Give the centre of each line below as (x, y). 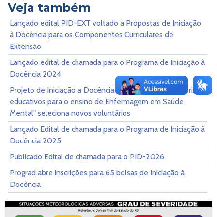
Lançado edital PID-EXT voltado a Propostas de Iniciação (105, 23)
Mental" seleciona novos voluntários (70, 113)
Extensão (25, 46)
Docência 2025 (35, 140)
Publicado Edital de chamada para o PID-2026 (87, 156)
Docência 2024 (35, 74)
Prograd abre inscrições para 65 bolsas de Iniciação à (97, 172)
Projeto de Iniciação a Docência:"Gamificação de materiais (106, 90)
